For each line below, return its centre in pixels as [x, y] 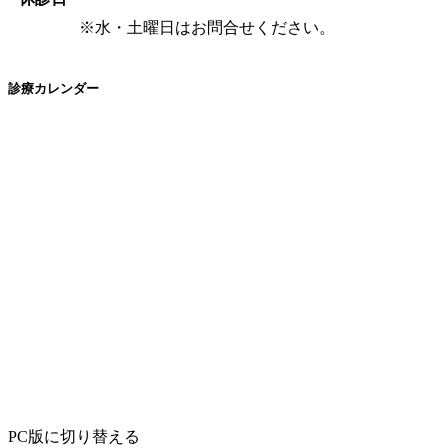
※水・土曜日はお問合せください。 [207, 28]
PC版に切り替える [74, 436]
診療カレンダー [53, 89]
